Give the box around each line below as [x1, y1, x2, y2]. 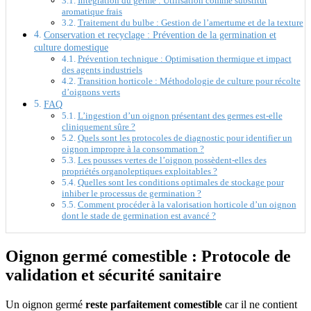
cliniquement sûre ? [62, 121, 135, 132]
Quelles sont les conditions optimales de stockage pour [77, 176, 284, 187]
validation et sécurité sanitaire [6, 265, 221, 284]
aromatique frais [62, 6, 122, 17]
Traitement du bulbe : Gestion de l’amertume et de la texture [77, 17, 303, 28]
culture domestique [34, 41, 108, 53]
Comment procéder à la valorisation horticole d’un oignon [77, 199, 296, 210]
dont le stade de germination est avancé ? [62, 210, 216, 221]
